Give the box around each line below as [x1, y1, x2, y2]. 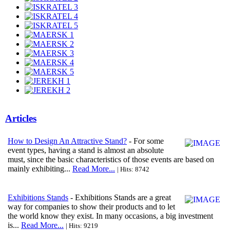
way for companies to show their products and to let [8, 202, 175, 211]
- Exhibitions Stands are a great [68, 193, 171, 202]
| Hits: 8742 [117, 165, 149, 173]
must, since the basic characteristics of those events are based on [8, 155, 214, 164]
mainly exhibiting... [8, 164, 72, 173]
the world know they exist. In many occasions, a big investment [8, 211, 213, 220]
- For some [127, 136, 164, 145]
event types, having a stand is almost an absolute [8, 145, 164, 155]
